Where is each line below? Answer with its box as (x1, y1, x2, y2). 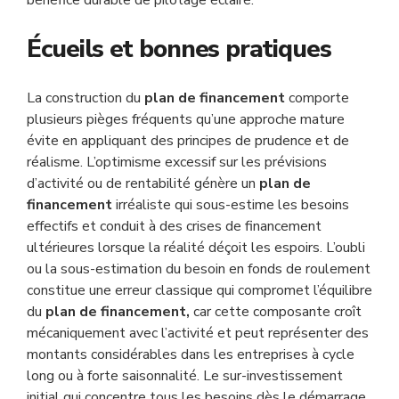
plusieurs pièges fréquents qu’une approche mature (27, 110, 345, 129)
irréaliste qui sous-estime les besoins (112, 195, 349, 215)
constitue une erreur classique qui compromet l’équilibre (27, 281, 372, 300)
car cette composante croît (190, 302, 362, 322)
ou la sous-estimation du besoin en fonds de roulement (27, 259, 370, 279)
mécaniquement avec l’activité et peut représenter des (27, 323, 369, 343)
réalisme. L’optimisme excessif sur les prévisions (27, 152, 327, 172)
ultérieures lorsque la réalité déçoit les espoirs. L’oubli (27, 238, 365, 257)
